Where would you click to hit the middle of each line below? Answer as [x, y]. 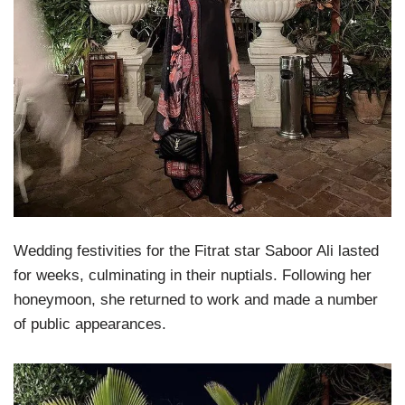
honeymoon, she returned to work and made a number [196, 300]
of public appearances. [90, 325]
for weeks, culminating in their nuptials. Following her [193, 276]
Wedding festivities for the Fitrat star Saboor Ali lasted [196, 251]
